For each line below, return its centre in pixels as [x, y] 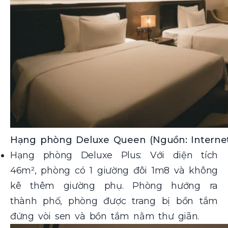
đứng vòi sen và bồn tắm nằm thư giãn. [105, 217]
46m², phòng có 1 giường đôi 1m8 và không [114, 171]
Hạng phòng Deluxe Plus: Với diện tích [114, 155]
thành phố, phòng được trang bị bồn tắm [114, 201]
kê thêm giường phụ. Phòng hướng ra [114, 186]
